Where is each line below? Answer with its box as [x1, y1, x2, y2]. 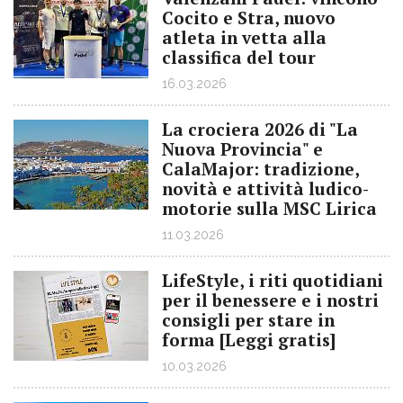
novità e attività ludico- [162, 177, 369, 200]
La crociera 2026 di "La [162, 118, 358, 140]
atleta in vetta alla [162, 26, 327, 49]
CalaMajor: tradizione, [162, 157, 359, 180]
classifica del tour [162, 46, 316, 68]
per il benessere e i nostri [162, 289, 379, 311]
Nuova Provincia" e [162, 138, 323, 160]
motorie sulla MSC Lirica [162, 197, 377, 219]
